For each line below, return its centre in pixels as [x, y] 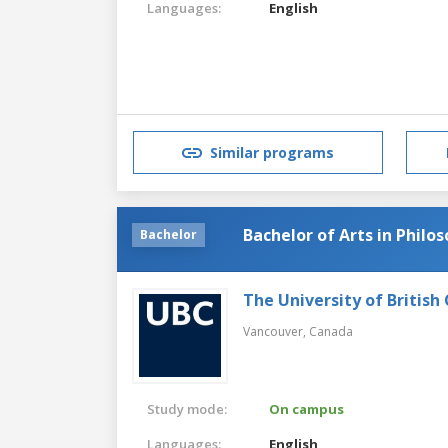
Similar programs [272, 153]
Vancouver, [276, 331]
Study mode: [187, 408]
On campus [307, 408]
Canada [331, 331]
